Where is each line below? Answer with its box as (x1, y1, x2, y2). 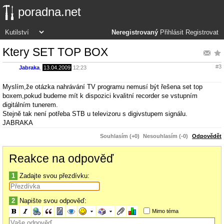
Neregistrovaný (111, 29, 158, 36)
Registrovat (185, 29, 218, 36)
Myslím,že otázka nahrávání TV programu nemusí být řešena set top (2, 82, 202, 90)
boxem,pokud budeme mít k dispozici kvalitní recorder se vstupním (2, 91, 197, 99)
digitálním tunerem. (2, 100, 58, 108)
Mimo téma (151, 207, 178, 214)
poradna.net (18, 5, 81, 18)
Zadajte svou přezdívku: (17, 171, 89, 179)
